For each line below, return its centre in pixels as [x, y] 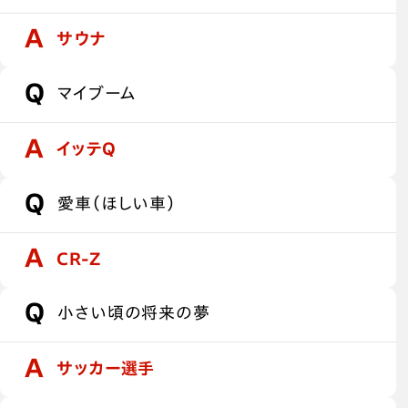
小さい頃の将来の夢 [134, 313]
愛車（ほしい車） [117, 203]
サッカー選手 [106, 368]
